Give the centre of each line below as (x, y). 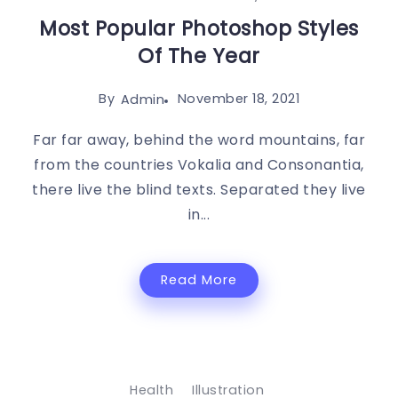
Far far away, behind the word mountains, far (199, 140)
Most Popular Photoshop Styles (199, 28)
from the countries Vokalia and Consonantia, (199, 165)
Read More (199, 280)
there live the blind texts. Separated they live (199, 190)
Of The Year (199, 56)
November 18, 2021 (238, 98)
